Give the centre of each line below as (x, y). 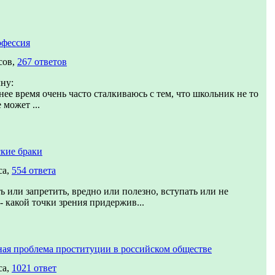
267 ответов (42, 62)
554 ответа (34, 170)
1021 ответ (34, 268)
